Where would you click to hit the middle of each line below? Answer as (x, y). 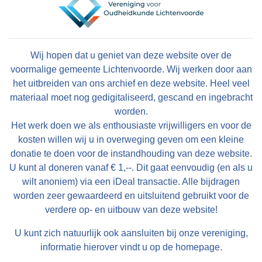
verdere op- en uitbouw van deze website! (131, 210)
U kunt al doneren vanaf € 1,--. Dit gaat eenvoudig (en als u (131, 168)
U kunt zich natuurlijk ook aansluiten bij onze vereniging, (131, 233)
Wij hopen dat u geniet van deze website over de (131, 56)
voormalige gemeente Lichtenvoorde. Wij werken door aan (131, 70)
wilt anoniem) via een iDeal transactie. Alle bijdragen (131, 182)
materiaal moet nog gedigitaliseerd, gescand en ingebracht (131, 98)
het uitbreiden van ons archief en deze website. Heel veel (131, 84)
